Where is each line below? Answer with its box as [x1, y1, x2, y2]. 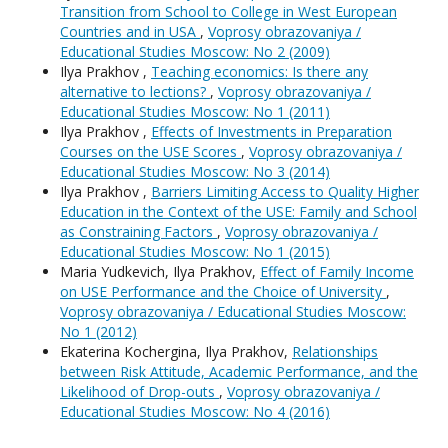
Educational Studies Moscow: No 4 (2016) [60, 402, 330, 422]
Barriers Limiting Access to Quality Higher [151, 182, 419, 202]
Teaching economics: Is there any [151, 62, 368, 82]
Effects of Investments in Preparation [151, 122, 392, 142]
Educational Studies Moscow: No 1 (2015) [60, 242, 330, 262]
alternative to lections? [60, 82, 210, 102]
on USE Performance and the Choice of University [60, 282, 386, 302]
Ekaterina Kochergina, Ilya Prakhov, [60, 342, 292, 362]
